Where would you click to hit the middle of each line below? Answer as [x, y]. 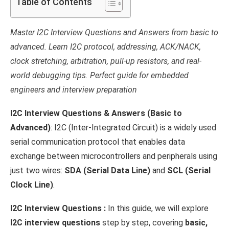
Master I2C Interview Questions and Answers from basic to [114, 33]
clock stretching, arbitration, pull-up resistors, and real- [106, 61]
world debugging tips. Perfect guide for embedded [99, 76]
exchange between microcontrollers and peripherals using [114, 156]
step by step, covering [143, 223]
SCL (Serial [189, 171]
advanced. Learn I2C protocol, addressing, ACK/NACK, [106, 47]
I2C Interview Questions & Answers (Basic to [96, 113]
